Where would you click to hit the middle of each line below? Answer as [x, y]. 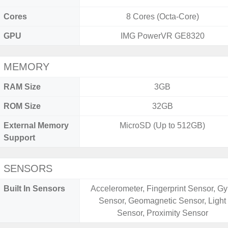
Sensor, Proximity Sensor [162, 213]
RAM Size [22, 87]
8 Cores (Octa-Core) [162, 17]
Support [19, 138]
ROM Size [22, 106]
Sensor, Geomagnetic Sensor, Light [163, 201]
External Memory [36, 125]
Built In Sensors [34, 189]
